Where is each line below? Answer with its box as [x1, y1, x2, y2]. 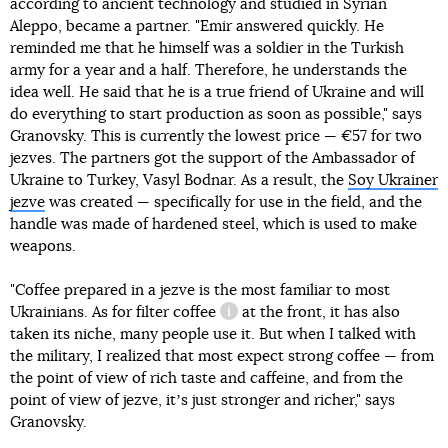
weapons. [10, 239, 76, 255]
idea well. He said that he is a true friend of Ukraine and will [10, 85, 424, 101]
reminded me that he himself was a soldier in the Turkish [10, 41, 404, 57]
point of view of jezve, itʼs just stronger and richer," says [10, 393, 395, 409]
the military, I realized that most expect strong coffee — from [10, 349, 434, 365]
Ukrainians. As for [10, 305, 136, 321]
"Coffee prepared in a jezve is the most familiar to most [10, 283, 390, 299]
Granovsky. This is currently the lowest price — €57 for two [10, 129, 422, 145]
